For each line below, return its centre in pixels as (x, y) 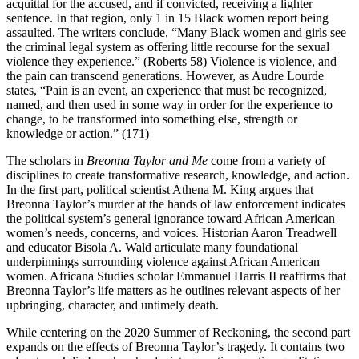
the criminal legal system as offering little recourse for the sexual (168, 47)
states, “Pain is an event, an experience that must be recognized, (167, 91)
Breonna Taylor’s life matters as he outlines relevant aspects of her (173, 291)
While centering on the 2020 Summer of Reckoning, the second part (178, 333)
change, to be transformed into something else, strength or (152, 119)
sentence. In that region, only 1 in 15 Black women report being (167, 18)
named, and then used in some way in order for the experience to (169, 105)
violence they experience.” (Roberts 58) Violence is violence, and (171, 62)
